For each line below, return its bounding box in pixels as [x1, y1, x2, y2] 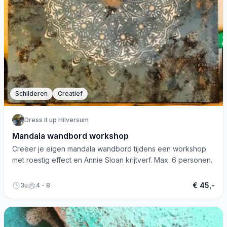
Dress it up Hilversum [24, 116, 89, 124]
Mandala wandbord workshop [12, 131, 129, 141]
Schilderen [15, 90, 48, 97]
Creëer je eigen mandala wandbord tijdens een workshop [12, 144, 206, 153]
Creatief [58, 90, 83, 97]
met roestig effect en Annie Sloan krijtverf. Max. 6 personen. [12, 156, 212, 164]
